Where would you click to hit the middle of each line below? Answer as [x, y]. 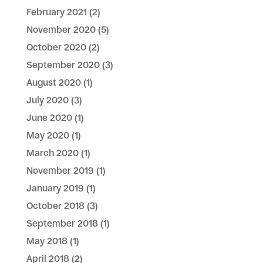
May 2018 [47, 241]
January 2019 [55, 188]
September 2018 [62, 223]
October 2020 [56, 47]
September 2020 [63, 65]
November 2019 [60, 170]
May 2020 [48, 135]
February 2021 [56, 12]
